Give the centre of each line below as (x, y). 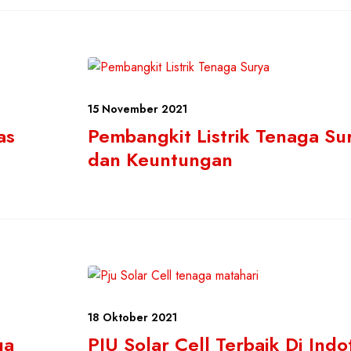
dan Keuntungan (160, 159)
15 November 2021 (138, 109)
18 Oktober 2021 (132, 317)
